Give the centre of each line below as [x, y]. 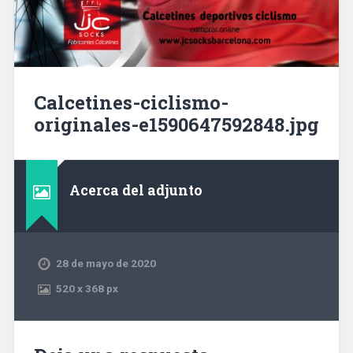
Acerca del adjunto [136, 191]
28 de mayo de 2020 [106, 264]
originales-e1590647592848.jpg [176, 124]
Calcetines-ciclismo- [131, 102]
